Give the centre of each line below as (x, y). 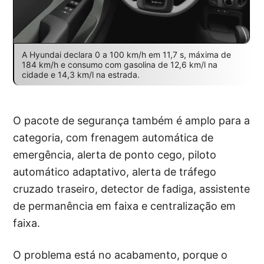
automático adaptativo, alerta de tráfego (115, 171)
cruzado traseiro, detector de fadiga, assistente (132, 189)
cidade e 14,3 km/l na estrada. (80, 74)
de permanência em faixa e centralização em (125, 206)
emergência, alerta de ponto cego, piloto (115, 154)
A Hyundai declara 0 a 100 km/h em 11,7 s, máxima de (126, 54)
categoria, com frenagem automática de (113, 137)
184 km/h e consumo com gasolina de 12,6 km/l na (119, 64)
